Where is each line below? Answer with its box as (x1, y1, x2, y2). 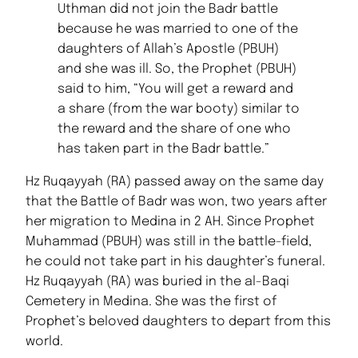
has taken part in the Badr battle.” (58, 141, 269, 156)
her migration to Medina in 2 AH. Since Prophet (26, 214, 315, 229)
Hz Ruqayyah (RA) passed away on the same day (26, 174, 324, 189)
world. (26, 334, 63, 348)
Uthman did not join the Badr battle (58, 2, 278, 16)
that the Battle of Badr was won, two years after (26, 194, 327, 209)
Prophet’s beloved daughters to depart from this (26, 314, 331, 328)
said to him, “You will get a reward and (58, 82, 293, 96)
